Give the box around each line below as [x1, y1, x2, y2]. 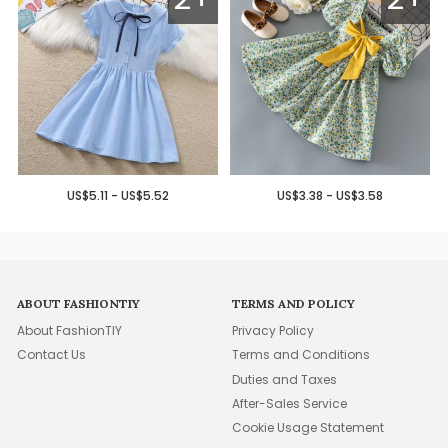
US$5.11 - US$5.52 [66, 187, 169, 205]
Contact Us [17, 346, 87, 364]
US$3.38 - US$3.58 [277, 187, 384, 205]
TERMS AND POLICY [232, 295, 356, 311]
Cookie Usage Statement [232, 419, 385, 437]
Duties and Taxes [232, 370, 338, 388]
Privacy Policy [232, 321, 315, 339]
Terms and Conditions [232, 346, 371, 364]
